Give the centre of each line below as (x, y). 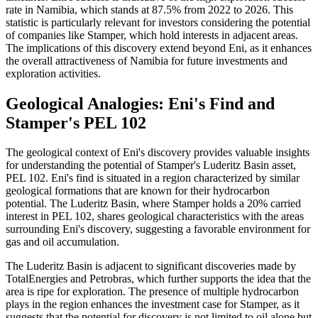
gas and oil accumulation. (62, 242)
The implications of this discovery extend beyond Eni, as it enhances (159, 48)
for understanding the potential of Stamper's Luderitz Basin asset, (151, 165)
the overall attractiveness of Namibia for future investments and (147, 60)
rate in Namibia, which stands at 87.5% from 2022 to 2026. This (149, 9)
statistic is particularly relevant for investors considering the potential (158, 22)
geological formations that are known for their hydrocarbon (138, 191)
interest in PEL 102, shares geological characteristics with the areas (155, 216)
